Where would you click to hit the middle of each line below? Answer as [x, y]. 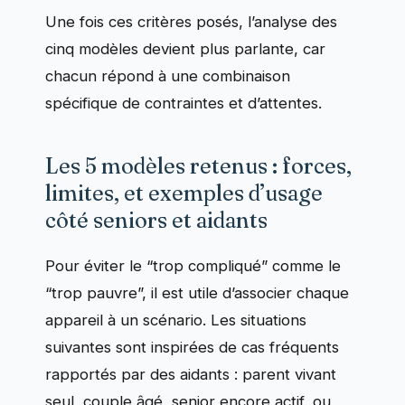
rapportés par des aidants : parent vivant [191, 375]
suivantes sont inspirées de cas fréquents [192, 348]
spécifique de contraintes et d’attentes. [184, 104]
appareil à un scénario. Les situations [176, 320]
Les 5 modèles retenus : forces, [198, 166]
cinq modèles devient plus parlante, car [185, 49]
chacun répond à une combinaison [168, 76]
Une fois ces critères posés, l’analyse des [191, 22]
